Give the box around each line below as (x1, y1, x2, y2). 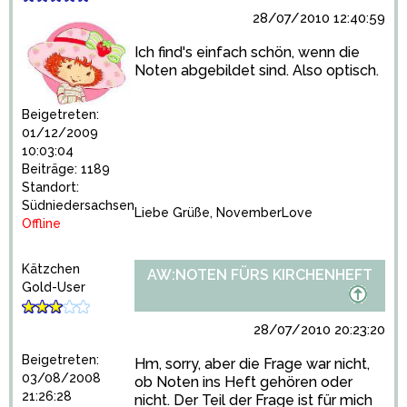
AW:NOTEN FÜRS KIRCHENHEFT (147, 266, 372, 283)
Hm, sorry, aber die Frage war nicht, (134, 355, 370, 372)
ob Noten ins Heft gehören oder (134, 373, 352, 391)
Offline (22, 216, 61, 232)
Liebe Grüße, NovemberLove (134, 205, 313, 220)
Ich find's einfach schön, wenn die (134, 44, 360, 61)
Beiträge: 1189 (22, 162, 110, 177)
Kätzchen (22, 262, 80, 276)
